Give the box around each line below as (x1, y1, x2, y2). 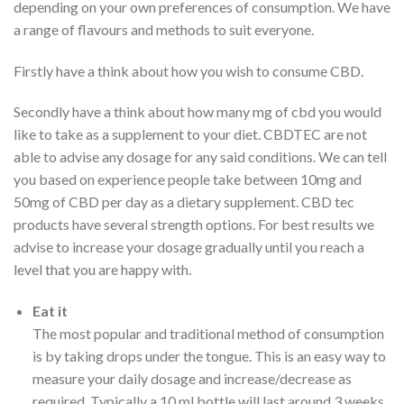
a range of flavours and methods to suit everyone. (14, 20, 314, 38)
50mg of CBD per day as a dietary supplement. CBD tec (14, 193, 354, 211)
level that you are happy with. (14, 261, 191, 279)
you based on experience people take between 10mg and (14, 170, 362, 188)
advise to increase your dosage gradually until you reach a (14, 238, 364, 256)
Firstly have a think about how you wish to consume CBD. (14, 61, 363, 79)
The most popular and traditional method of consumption (32, 325, 384, 343)
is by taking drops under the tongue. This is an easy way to (32, 347, 386, 365)
